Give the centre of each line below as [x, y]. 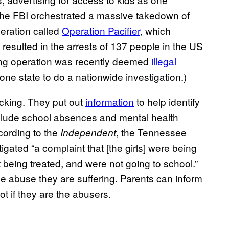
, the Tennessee [151, 132]
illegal [164, 61]
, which [155, 31]
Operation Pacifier [101, 31]
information [110, 102]
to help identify [167, 102]
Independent [88, 133]
